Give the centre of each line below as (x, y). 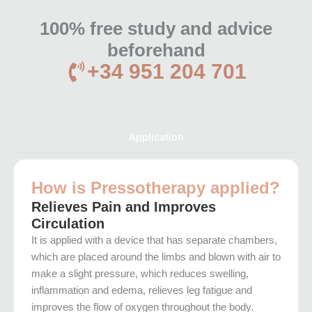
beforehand (156, 50)
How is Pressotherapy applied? (156, 187)
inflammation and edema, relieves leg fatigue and (142, 290)
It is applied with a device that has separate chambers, (154, 240)
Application (156, 137)
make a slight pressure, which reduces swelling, (140, 273)
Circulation (68, 223)
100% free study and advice (156, 28)
